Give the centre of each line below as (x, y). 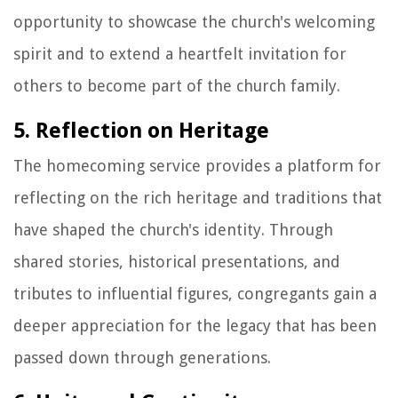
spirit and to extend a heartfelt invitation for (180, 53)
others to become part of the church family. (177, 85)
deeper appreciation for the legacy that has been (195, 325)
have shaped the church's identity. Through (173, 229)
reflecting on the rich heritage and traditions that (198, 197)
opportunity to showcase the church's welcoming (194, 21)
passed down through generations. (142, 357)
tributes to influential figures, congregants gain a (195, 293)
